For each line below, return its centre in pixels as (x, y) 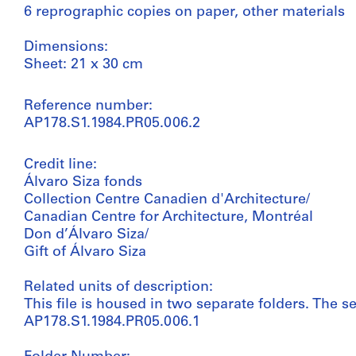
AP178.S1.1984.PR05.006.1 (112, 322)
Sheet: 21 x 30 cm (83, 65)
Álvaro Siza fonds (83, 182)
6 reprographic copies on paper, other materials (184, 12)
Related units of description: (118, 287)
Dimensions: (66, 47)
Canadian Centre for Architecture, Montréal (168, 217)
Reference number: (88, 106)
